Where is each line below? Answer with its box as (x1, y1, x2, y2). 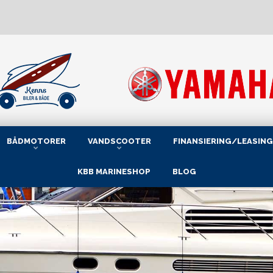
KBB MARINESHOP (77, 167, 151, 176)
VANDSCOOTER (87, 136, 151, 146)
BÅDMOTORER (6, 136, 66, 146)
